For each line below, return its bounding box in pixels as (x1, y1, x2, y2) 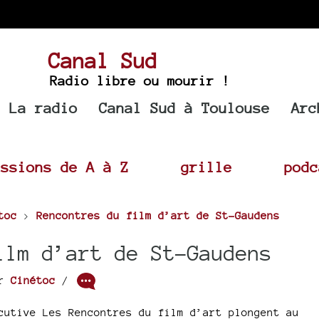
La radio (9, 99, 78, 117)
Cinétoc (10, 273, 56, 286)
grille (181, 158, 232, 176)
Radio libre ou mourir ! (49, 73, 230, 88)
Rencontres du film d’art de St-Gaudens (36, 209, 280, 221)
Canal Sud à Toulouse (99, 99, 271, 117)
